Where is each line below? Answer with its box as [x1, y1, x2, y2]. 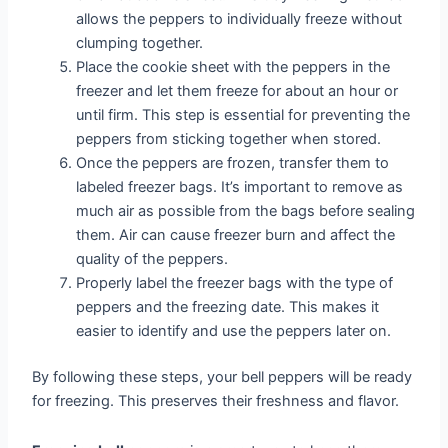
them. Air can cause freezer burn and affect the [76, 226, 396, 245]
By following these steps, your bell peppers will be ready [32, 368, 413, 387]
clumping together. [76, 34, 204, 53]
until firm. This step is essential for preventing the [76, 106, 411, 125]
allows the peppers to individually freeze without [76, 10, 403, 29]
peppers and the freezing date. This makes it [76, 298, 380, 317]
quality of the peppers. [76, 250, 229, 269]
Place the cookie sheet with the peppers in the [76, 58, 391, 77]
